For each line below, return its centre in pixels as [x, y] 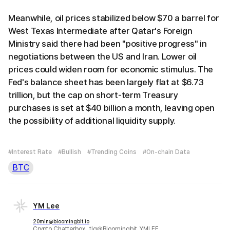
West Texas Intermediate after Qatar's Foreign [100, 31]
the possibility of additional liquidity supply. [92, 121]
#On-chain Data [166, 152]
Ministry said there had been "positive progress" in [108, 44]
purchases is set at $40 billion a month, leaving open [112, 108]
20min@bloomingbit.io [61, 222]
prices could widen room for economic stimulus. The [111, 70]
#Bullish [70, 152]
